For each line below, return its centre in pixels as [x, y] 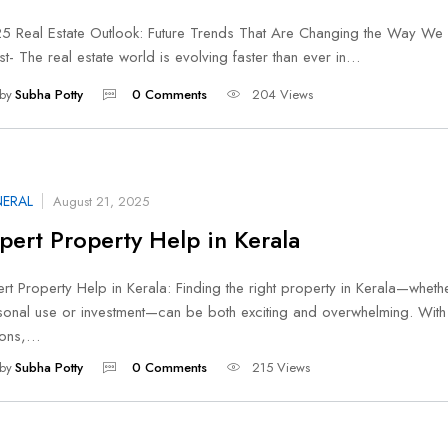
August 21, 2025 [101, 201]
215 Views [280, 368]
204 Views [282, 95]
